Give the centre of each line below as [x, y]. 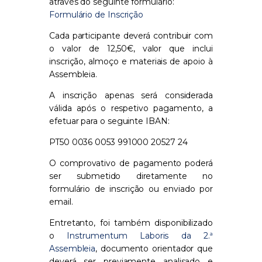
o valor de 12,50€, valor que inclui [131, 49]
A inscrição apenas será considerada [131, 96]
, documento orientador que [154, 249]
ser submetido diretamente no [131, 176]
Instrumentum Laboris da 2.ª [140, 236]
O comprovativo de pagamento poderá [131, 163]
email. [61, 202]
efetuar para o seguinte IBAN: [109, 121]
